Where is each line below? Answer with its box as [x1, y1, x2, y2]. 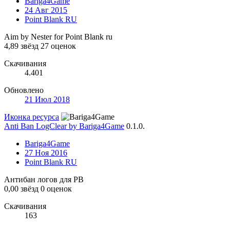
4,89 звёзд [4, 41, 39, 50]
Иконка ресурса [4, 112, 59, 121]
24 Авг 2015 [25, 5, 67, 14]
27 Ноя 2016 [25, 148, 67, 157]
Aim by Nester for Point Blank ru [4, 32, 112, 41]
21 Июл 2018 [25, 94, 70, 104]
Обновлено [4, 85, 44, 94]
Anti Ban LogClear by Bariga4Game [4, 121, 124, 130]
